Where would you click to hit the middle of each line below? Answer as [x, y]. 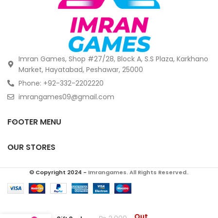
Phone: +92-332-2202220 [61, 83]
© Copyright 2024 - [59, 172]
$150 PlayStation [63, 210]
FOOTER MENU [34, 122]
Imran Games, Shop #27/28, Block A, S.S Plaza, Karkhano [113, 59]
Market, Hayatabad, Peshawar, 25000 [81, 69]
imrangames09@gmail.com [66, 97]
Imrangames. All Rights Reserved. [138, 172]
